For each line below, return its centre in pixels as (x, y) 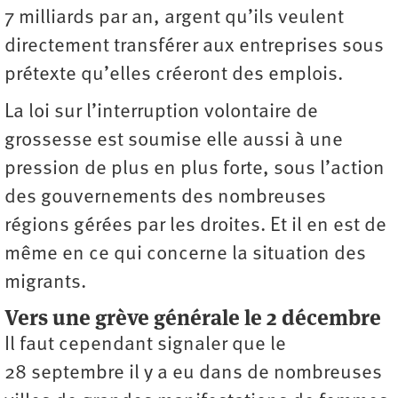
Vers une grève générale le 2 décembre (193, 318)
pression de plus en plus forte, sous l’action (195, 170)
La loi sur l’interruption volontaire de (161, 113)
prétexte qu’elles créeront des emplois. (174, 76)
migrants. (45, 283)
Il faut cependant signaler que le (145, 346)
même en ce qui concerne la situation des (185, 255)
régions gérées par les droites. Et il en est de (195, 227)
